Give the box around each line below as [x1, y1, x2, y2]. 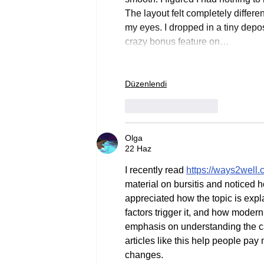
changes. [125, 250, 163, 260]
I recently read [125, 165, 186, 176]
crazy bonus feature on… [125, 37, 229, 47]
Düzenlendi [125, 79, 167, 89]
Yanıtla [193, 101, 218, 111]
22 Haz [125, 144, 151, 154]
